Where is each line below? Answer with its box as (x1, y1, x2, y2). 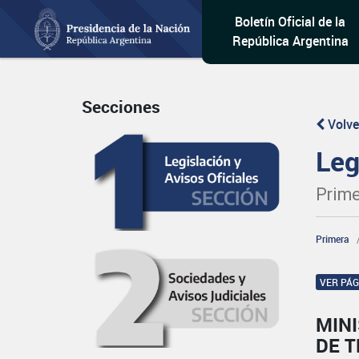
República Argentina (232, 32, 349, 50)
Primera (316, 232, 350, 245)
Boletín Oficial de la (235, 13, 346, 30)
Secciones (82, 95, 160, 119)
